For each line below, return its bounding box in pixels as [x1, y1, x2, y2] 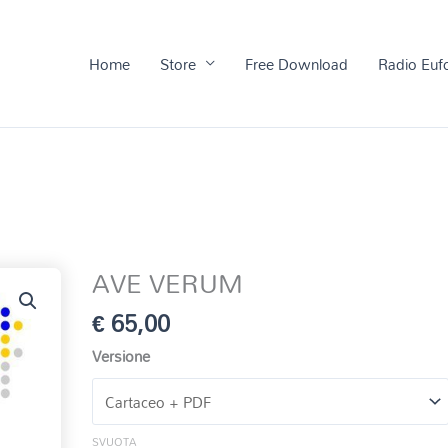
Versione [92, 340, 151, 371]
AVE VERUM [92, 257, 244, 310]
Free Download [244, 48, 348, 79]
